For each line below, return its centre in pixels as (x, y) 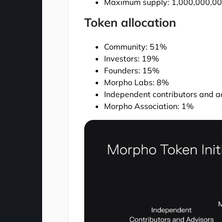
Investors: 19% (132, 58)
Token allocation (130, 22)
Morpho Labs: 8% (137, 82)
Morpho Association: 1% (149, 106)
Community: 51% (136, 46)
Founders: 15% (132, 70)
